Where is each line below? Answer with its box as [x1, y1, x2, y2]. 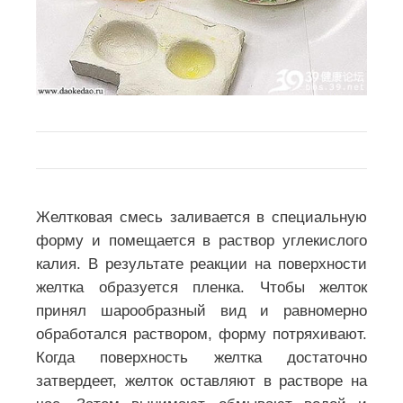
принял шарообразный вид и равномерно [36, 301, 367, 319]
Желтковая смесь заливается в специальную [36, 208, 367, 226]
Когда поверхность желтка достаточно [36, 348, 367, 366]
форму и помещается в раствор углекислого [36, 231, 367, 249]
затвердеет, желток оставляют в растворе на [36, 372, 367, 390]
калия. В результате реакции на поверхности [36, 255, 367, 273]
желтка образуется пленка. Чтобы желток [36, 278, 367, 296]
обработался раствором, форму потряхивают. [36, 325, 367, 343]
